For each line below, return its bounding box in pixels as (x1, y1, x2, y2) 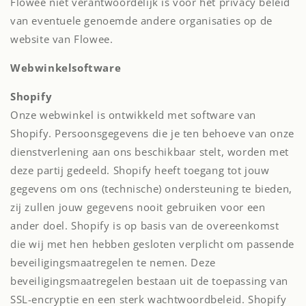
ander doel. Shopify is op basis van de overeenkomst (10, 219, 279, 232)
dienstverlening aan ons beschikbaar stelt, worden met (10, 145, 289, 158)
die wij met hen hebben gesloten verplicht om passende (10, 237, 294, 251)
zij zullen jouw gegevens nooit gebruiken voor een (10, 200, 266, 214)
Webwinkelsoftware (10, 61, 122, 74)
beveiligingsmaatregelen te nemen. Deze (10, 255, 216, 269)
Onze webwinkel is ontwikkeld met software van (10, 108, 257, 122)
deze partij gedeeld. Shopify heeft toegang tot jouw (10, 163, 270, 177)
